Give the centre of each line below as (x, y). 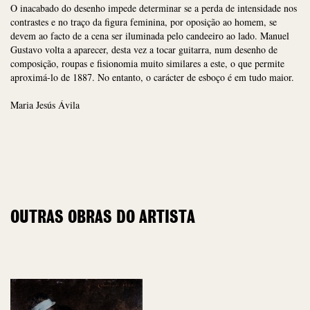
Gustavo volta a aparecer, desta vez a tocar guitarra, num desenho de (144, 50)
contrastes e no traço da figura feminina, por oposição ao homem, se (144, 22)
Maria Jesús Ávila (45, 105)
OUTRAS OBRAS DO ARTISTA (103, 218)
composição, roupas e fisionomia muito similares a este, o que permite (147, 64)
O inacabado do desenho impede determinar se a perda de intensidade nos (154, 8)
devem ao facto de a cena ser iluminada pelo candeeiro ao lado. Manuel (150, 36)
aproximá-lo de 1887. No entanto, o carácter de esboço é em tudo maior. (152, 77)
